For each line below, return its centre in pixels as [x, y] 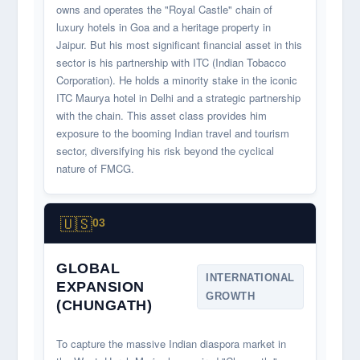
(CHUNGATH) [104, 305]
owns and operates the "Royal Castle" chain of [165, 10]
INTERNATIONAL [250, 278]
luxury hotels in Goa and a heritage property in [164, 27]
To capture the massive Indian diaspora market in [172, 343]
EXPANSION [100, 286]
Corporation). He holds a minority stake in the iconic [177, 80]
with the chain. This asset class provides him [162, 116]
